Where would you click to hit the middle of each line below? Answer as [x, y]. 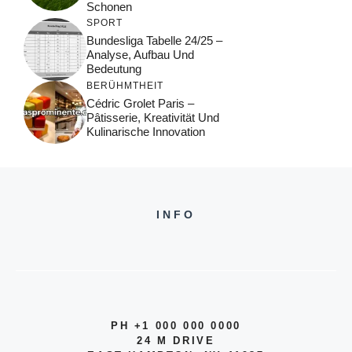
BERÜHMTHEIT [125, 86]
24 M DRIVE [176, 340]
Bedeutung [114, 69]
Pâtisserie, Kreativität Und [153, 117]
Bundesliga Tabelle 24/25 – [154, 40]
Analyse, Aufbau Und [140, 55]
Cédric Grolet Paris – [140, 103]
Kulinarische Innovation [146, 132]
